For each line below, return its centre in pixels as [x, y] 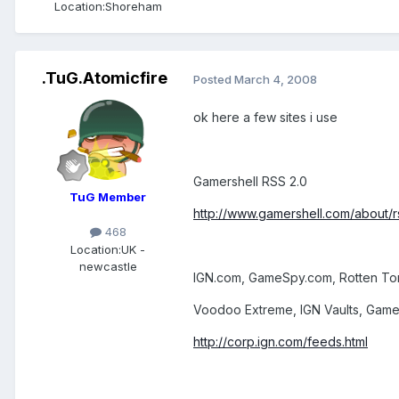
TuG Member [108, 197]
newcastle [108, 266]
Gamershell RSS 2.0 [250, 182]
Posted [214, 79]
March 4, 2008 [276, 79]
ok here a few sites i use [265, 118]
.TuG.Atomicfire [104, 78]
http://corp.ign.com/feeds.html [281, 342]
